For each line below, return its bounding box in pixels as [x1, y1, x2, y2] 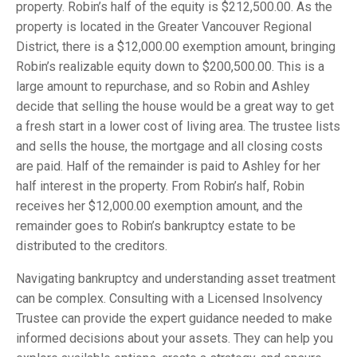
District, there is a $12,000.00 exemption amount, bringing [16, 39, 335, 54]
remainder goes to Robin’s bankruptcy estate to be [16, 218, 296, 233]
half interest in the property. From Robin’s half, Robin [16, 178, 304, 194]
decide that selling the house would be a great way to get [16, 99, 334, 114]
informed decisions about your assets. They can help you [16, 331, 333, 346]
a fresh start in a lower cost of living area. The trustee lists [16, 119, 340, 134]
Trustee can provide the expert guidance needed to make [16, 311, 332, 326]
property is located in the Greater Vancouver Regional [16, 19, 312, 34]
